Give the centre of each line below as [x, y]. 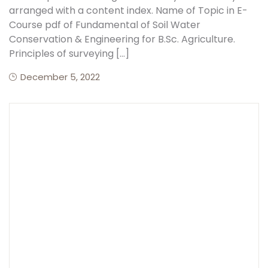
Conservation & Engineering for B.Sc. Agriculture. [122, 39]
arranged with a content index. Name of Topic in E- [128, 10]
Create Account [178, 33]
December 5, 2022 [60, 77]
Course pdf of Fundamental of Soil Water [105, 25]
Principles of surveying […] [69, 54]
